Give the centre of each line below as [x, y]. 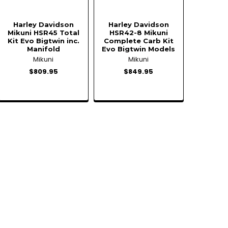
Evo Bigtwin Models [139, 49]
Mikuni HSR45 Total [43, 32]
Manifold [43, 49]
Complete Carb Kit [138, 40]
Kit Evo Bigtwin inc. [43, 40]
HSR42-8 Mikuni [138, 32]
